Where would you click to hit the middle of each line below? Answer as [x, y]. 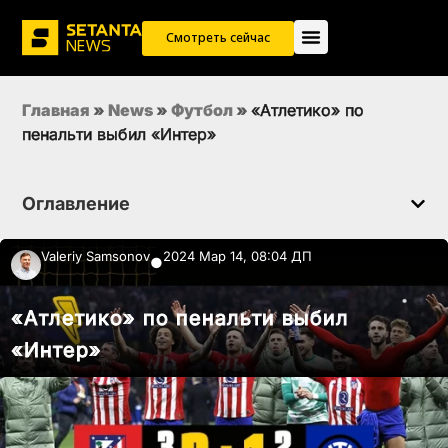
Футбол [202, 110]
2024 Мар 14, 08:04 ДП [237, 256]
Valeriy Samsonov [95, 256]
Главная [56, 110]
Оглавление [76, 204]
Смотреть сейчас [218, 38]
